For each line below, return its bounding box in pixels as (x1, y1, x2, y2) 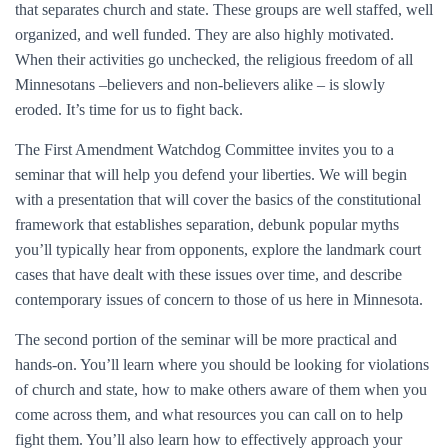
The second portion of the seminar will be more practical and (15, 331, 397, 348)
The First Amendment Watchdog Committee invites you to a (15, 141, 394, 158)
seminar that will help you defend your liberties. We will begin (15, 166, 407, 183)
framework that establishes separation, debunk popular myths (15, 216, 399, 233)
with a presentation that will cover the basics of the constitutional (15, 191, 421, 208)
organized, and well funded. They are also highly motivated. (15, 26, 394, 43)
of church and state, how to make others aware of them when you (15, 381, 427, 398)
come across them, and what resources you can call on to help (15, 406, 403, 423)
